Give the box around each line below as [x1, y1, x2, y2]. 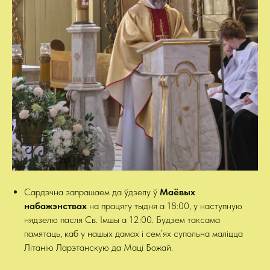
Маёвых [160, 186, 195, 198]
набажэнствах [24, 200, 89, 212]
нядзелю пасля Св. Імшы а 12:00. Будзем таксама [24, 214, 220, 225]
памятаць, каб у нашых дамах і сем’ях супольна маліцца [24, 228, 243, 239]
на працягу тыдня [89, 200, 157, 212]
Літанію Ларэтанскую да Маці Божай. [24, 242, 173, 253]
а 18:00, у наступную [160, 200, 242, 212]
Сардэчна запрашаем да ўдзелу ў [24, 186, 160, 198]
